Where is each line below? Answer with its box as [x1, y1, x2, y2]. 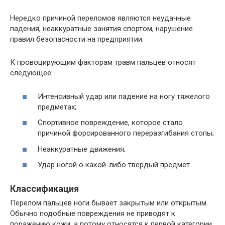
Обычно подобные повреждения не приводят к [10, 209, 175, 218]
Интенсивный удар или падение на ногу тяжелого [38, 91, 210, 101]
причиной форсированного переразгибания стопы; [38, 129, 214, 138]
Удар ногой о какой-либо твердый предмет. [38, 160, 191, 169]
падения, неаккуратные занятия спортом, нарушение [10, 24, 193, 33]
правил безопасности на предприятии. [10, 35, 144, 44]
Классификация [10, 183, 79, 194]
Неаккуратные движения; [38, 144, 126, 154]
